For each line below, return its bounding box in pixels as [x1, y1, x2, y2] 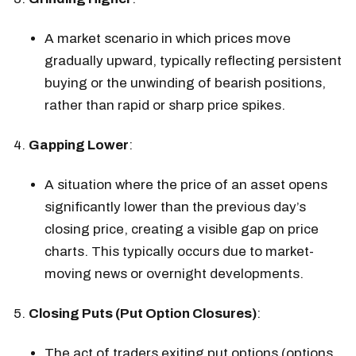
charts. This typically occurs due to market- [44, 244, 314, 260]
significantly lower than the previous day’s [44, 199, 306, 215]
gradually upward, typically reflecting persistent [44, 53, 342, 69]
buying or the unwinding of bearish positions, [44, 75, 326, 91]
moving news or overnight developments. [44, 266, 304, 282]
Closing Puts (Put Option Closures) [29, 306, 257, 322]
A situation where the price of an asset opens [44, 177, 327, 193]
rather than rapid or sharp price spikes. [44, 98, 285, 114]
